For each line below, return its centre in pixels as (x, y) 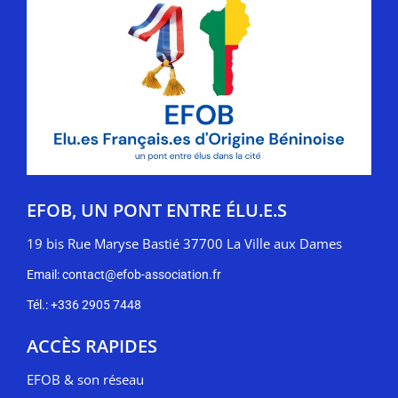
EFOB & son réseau (85, 379)
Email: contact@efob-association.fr (124, 274)
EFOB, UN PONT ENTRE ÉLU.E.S (157, 210)
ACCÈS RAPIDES (92, 346)
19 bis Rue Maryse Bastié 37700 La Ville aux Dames (184, 243)
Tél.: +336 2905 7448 (84, 304)
